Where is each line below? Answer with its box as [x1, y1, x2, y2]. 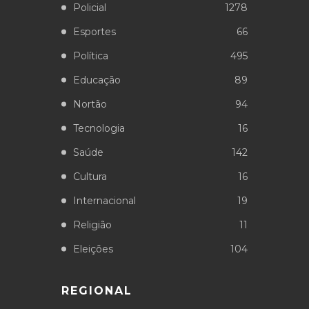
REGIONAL [61, 283, 132, 297]
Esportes [73, 25, 116, 38]
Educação [73, 73, 121, 86]
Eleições [73, 242, 113, 255]
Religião [73, 218, 112, 231]
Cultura [73, 170, 107, 183]
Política [73, 49, 108, 62]
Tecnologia [73, 121, 125, 134]
